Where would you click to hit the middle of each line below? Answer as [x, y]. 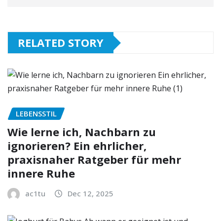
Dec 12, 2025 [91, 194]
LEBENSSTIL [36, 114]
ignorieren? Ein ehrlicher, [77, 146]
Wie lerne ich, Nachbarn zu [82, 132]
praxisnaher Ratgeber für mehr [94, 160]
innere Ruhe [41, 173]
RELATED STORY [61, 43]
